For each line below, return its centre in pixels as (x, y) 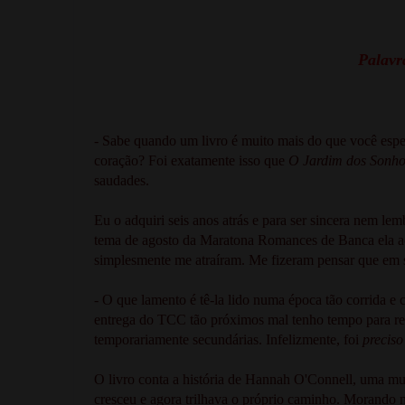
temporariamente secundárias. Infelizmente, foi (228, 339)
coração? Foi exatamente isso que (191, 160)
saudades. (123, 180)
